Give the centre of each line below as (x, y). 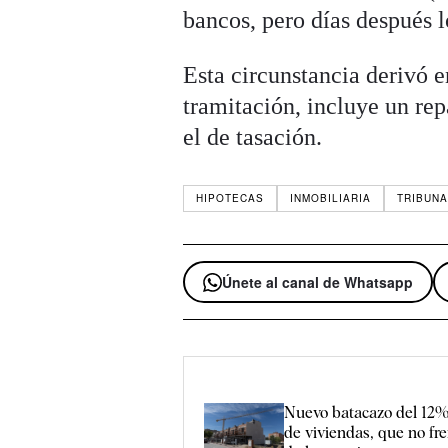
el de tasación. (253, 137)
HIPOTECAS (230, 198)
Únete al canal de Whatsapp (318, 282)
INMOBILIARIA (331, 198)
